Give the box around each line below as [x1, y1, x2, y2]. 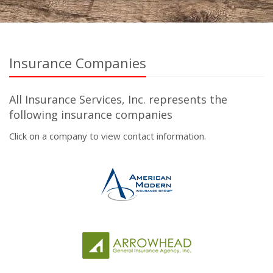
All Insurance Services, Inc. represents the [9, 92, 227, 107]
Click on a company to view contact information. [9, 130, 206, 142]
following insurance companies [9, 107, 172, 122]
